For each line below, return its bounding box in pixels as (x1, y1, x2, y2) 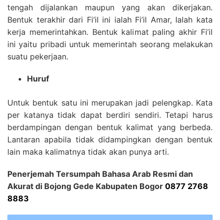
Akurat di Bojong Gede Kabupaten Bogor (7, 181, 165, 191)
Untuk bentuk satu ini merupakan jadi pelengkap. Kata (7, 98, 213, 108)
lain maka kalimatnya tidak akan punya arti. (7, 147, 169, 157)
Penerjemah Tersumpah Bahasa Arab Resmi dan (7, 169, 193, 179)
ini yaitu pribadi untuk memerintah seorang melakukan (7, 39, 213, 49)
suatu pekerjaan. (7, 52, 68, 61)
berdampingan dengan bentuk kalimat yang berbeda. (7, 122, 213, 132)
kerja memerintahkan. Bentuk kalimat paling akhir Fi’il (7, 27, 213, 37)
